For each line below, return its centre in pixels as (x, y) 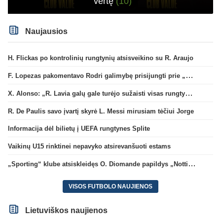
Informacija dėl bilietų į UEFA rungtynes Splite (79, 129)
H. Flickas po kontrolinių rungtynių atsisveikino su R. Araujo (101, 58)
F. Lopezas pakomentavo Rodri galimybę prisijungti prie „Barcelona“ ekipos (189, 75)
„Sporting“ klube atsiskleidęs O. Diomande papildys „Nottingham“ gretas (192, 163)
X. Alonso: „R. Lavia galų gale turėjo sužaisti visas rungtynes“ (189, 93)
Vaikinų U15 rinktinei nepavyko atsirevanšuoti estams (89, 147)
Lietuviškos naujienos (66, 210)
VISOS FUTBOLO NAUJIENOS (110, 186)
